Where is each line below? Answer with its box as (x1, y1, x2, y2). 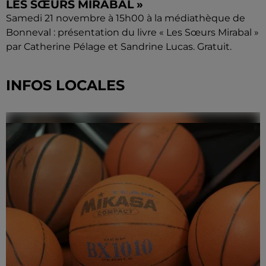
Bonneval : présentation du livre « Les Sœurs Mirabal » (6, 26, 259, 38)
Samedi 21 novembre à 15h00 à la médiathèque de (6, 12, 245, 24)
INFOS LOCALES (6, 76, 125, 94)
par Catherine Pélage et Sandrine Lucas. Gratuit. (6, 40, 232, 52)
